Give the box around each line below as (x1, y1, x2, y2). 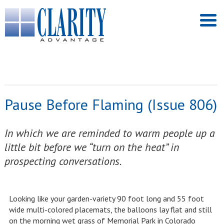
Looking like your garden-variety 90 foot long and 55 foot (8, 193, 204, 203)
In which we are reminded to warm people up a (4, 126, 215, 140)
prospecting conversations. (4, 154, 124, 168)
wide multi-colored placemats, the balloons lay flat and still (8, 204, 212, 214)
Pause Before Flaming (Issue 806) (4, 94, 217, 114)
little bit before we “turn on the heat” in (4, 140, 179, 154)
